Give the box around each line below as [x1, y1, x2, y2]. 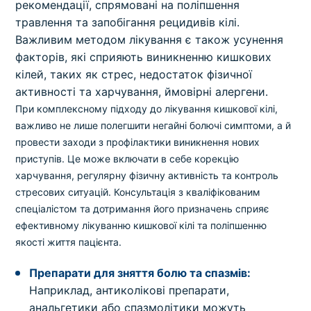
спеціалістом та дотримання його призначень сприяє [15, 203, 270, 215]
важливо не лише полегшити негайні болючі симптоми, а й [15, 119, 292, 132]
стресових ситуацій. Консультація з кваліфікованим [15, 186, 261, 199]
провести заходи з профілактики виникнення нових [15, 136, 260, 149]
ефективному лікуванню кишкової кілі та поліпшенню [15, 219, 267, 232]
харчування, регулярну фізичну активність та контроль [15, 169, 279, 182]
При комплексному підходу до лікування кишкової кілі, [15, 103, 278, 115]
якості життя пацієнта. [15, 236, 122, 249]
